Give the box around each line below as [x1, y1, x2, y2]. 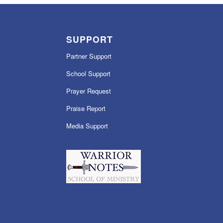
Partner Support [66, 51, 111, 61]
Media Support [66, 120, 108, 130]
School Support [66, 68, 111, 78]
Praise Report [66, 103, 106, 113]
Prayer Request [66, 86, 111, 96]
